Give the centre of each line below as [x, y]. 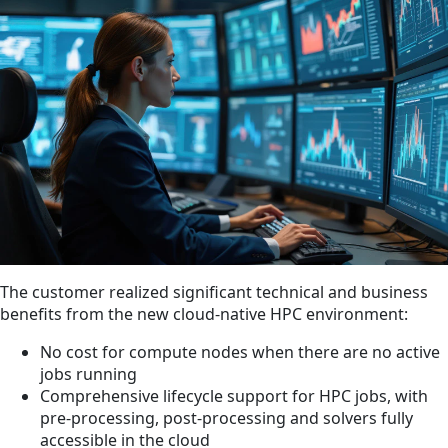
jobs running [88, 374]
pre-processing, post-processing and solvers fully [226, 418]
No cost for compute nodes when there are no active [240, 352]
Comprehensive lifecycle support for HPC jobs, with [234, 396]
